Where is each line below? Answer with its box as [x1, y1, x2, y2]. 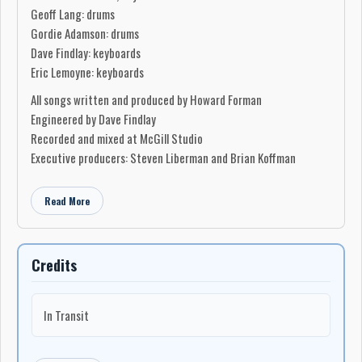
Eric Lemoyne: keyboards [31, 62, 144, 81]
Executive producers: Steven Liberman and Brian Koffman [31, 149, 296, 166]
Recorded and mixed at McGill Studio [31, 129, 203, 147]
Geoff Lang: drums [31, 4, 115, 23]
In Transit [44, 306, 89, 324]
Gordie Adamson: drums [31, 23, 139, 42]
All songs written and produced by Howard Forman [31, 90, 262, 108]
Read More [44, 194, 90, 208]
